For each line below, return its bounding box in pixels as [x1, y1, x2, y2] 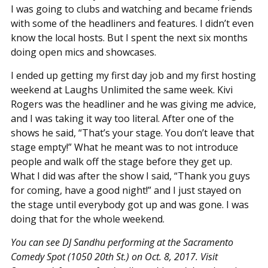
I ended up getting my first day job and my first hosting [10, 68, 256, 82]
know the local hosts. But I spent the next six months [10, 31, 248, 44]
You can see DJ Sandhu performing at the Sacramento [10, 235, 233, 249]
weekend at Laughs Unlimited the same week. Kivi [10, 83, 233, 96]
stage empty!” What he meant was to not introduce [10, 140, 238, 154]
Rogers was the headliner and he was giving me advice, [10, 97, 256, 111]
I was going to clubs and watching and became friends [10, 2, 252, 16]
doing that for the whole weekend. [10, 212, 165, 226]
